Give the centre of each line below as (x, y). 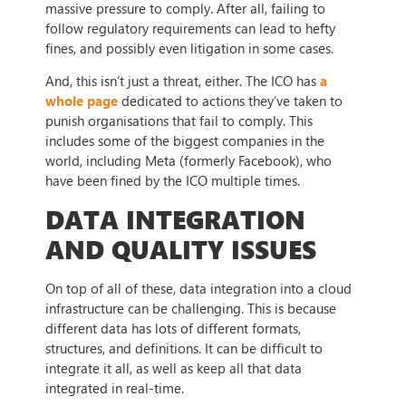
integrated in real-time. (115, 387)
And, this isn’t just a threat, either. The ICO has (183, 81)
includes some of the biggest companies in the (185, 141)
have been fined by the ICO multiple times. (173, 181)
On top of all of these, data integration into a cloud (198, 288)
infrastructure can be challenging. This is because (191, 308)
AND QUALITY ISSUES (181, 248)
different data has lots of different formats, (173, 328)
